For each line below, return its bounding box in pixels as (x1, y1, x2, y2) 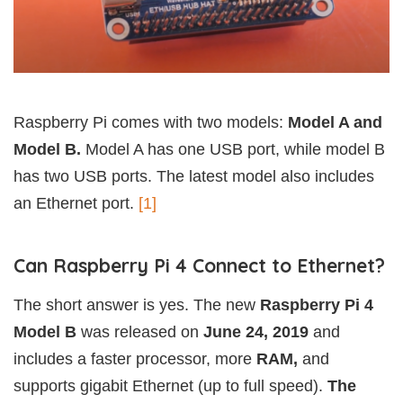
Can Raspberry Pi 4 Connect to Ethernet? (13, 254, 385, 278)
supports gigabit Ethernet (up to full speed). (13, 377, 327, 396)
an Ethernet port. (13, 194, 139, 213)
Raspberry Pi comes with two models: (13, 113, 288, 132)
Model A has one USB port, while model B (81, 140, 385, 159)
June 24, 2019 (203, 323, 309, 342)
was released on (76, 323, 203, 342)
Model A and (288, 113, 382, 132)
